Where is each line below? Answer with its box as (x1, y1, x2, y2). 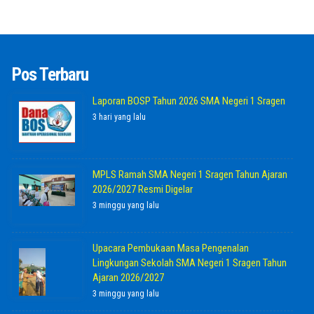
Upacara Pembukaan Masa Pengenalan (92, 242, 249, 254)
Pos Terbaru (11, 64, 88, 85)
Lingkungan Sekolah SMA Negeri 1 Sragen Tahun (92, 257, 287, 269)
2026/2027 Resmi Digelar (92, 183, 193, 196)
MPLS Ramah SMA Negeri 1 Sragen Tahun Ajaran (92, 168, 287, 181)
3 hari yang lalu (92, 112, 146, 122)
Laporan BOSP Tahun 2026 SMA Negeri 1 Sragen (92, 95, 285, 107)
